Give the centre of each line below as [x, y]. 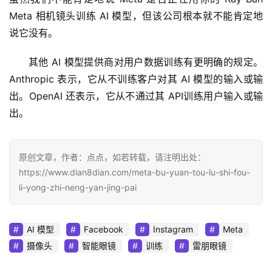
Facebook [104, 229]
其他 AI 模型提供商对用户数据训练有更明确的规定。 [146, 62]
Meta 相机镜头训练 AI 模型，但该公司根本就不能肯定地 [136, 15]
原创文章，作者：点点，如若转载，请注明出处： [112, 157]
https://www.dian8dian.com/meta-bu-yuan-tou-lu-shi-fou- [134, 172]
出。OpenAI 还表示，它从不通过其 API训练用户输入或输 [136, 96]
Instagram [173, 229]
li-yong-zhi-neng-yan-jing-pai [78, 187]
